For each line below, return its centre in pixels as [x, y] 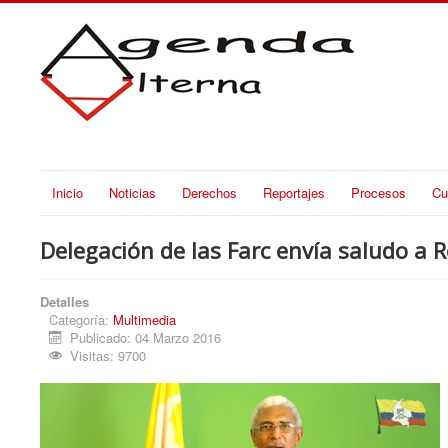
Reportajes [294, 192]
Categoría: [81, 319]
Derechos [209, 192]
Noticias [132, 192]
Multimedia [144, 319]
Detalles [64, 301]
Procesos [378, 192]
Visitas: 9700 [108, 355]
